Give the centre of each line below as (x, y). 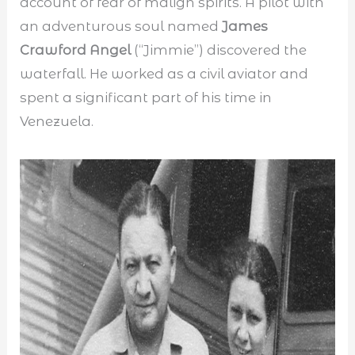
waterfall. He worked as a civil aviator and (164, 73)
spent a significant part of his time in (146, 97)
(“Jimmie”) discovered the (221, 50)
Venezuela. (57, 121)
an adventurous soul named (121, 26)
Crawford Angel (77, 50)
